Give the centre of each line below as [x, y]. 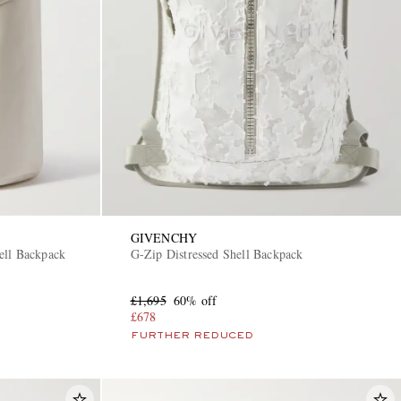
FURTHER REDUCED [192, 336]
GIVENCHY [164, 238]
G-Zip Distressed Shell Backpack [217, 254]
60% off [195, 301]
